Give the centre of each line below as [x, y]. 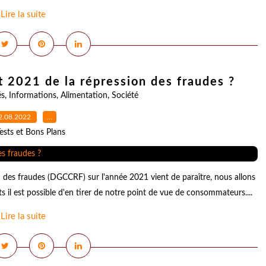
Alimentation [84, 96]
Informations [32, 96]
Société [125, 96]
